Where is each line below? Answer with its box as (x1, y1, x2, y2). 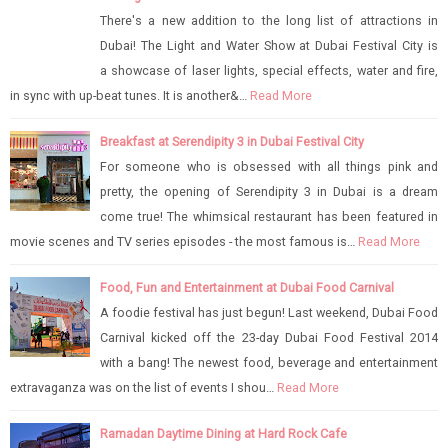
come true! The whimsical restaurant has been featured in (100, 208, 438, 224)
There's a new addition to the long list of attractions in (100, 12, 438, 28)
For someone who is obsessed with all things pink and (100, 158, 438, 174)
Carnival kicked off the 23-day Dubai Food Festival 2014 (100, 329, 438, 345)
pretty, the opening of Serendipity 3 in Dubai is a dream (100, 183, 438, 199)
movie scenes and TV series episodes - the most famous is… (10, 233, 355, 249)
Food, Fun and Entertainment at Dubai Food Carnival (100, 279, 394, 295)
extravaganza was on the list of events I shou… (10, 379, 274, 395)
